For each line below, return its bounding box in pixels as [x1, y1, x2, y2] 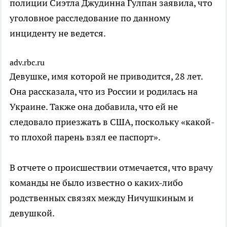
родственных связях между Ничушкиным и [10, 192, 194, 204]
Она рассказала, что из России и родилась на [10, 85, 198, 97]
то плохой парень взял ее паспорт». [10, 131, 161, 143]
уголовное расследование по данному [10, 12, 170, 24]
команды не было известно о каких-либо [10, 176, 183, 188]
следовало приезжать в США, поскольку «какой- [10, 116, 215, 128]
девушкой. [10, 207, 55, 219]
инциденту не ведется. [10, 27, 106, 39]
